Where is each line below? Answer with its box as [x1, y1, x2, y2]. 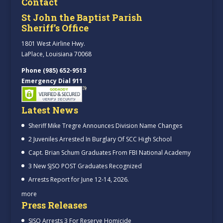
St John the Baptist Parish [21, 11, 142, 23]
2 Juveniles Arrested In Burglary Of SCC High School [28, 134, 172, 143]
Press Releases [21, 199, 87, 211]
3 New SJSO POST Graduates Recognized [28, 161, 142, 170]
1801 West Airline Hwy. [21, 39, 85, 48]
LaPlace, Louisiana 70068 [21, 49, 92, 58]
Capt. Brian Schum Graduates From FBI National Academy [28, 148, 191, 157]
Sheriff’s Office [21, 21, 89, 34]
